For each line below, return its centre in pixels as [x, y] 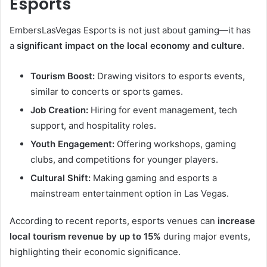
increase [236, 221]
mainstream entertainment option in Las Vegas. [130, 194]
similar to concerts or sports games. [107, 92]
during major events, [206, 237]
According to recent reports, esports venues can [114, 221]
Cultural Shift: [60, 178]
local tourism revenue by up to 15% [85, 237]
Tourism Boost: [63, 76]
